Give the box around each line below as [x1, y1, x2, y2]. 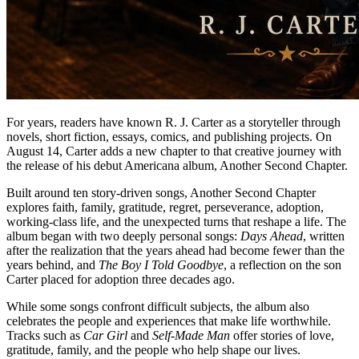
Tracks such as [6, 328, 83, 342]
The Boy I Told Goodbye [99, 257, 224, 272]
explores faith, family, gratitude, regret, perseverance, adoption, [6, 200, 324, 214]
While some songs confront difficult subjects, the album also [6, 299, 309, 313]
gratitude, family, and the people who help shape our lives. [6, 342, 301, 357]
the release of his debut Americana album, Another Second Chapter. [6, 158, 348, 172]
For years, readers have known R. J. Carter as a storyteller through [6, 115, 341, 129]
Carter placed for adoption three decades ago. [6, 272, 235, 286]
